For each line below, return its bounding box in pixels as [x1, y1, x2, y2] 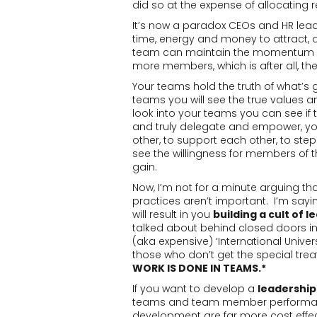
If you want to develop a [132, 282, 258, 296]
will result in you [132, 207, 213, 221]
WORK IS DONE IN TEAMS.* [132, 261, 266, 275]
